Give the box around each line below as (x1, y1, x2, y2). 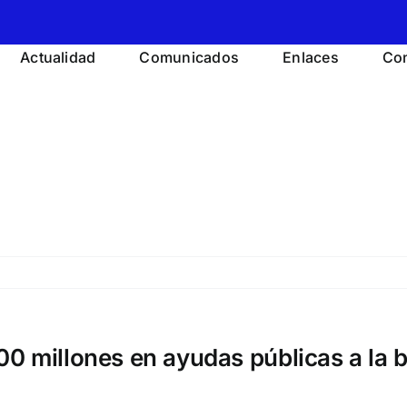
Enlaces (283, 48, 339, 66)
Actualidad (20, 48, 96, 66)
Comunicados (139, 48, 240, 66)
